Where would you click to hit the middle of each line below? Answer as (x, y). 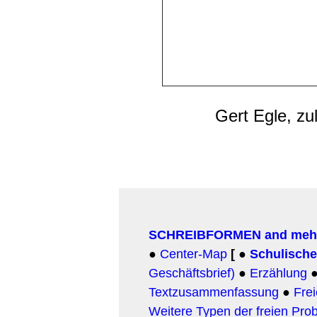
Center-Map (194, 254)
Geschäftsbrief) (192, 273)
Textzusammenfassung (214, 292)
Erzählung (278, 273)
